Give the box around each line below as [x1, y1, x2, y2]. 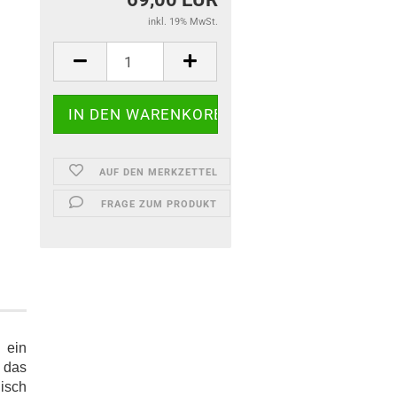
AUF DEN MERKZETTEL [99, 167, 219, 178]
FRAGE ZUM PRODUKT [100, 198, 217, 210]
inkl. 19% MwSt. [147, 16, 218, 27]
